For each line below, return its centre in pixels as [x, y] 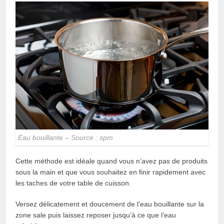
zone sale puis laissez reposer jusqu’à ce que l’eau [96, 215]
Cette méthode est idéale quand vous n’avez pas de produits [112, 161]
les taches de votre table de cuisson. [73, 183]
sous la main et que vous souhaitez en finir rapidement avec [111, 172]
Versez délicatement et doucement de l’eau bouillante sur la [110, 204]
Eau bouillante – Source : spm [66, 138]
